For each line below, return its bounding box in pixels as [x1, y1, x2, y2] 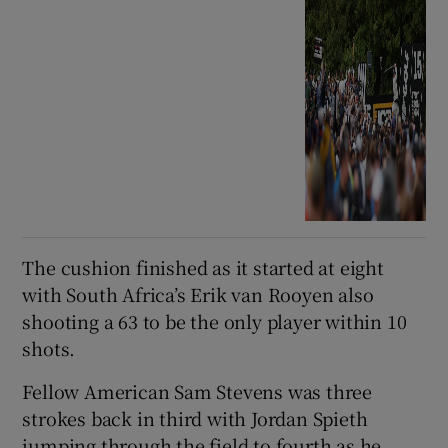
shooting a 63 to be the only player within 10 [22, 308, 407, 335]
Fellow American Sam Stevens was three [22, 378, 373, 405]
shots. [22, 335, 76, 362]
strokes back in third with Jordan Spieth [22, 405, 368, 432]
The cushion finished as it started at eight [22, 254, 384, 281]
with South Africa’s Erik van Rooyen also [22, 281, 374, 308]
